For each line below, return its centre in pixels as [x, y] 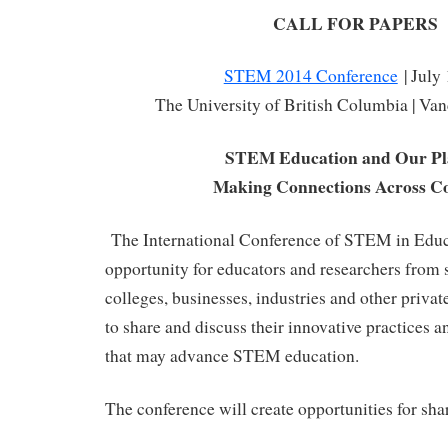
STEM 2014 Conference [310, 76]
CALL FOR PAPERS [355, 22]
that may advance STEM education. [232, 355]
